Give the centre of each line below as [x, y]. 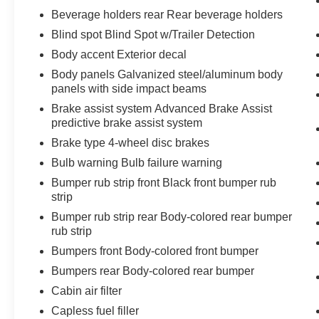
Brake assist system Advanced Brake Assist [162, 108]
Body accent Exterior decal [119, 54]
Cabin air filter [87, 291]
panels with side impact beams [129, 88]
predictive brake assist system [127, 122]
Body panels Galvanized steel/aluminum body [167, 74]
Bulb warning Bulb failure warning [137, 162]
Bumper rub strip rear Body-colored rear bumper [172, 216]
